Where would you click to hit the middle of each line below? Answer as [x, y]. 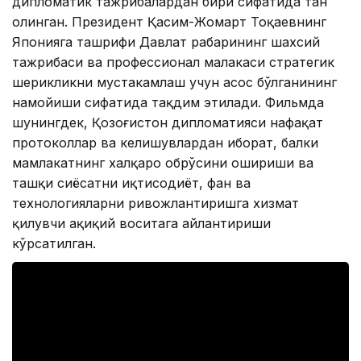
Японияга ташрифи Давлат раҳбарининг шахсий [166, 42]
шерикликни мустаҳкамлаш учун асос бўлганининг [174, 83]
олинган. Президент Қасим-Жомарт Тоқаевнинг [169, 22]
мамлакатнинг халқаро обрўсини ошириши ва [163, 163]
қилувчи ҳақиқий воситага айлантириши [141, 224]
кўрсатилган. [54, 244]
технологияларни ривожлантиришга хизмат [156, 203]
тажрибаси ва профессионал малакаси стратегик [173, 62]
